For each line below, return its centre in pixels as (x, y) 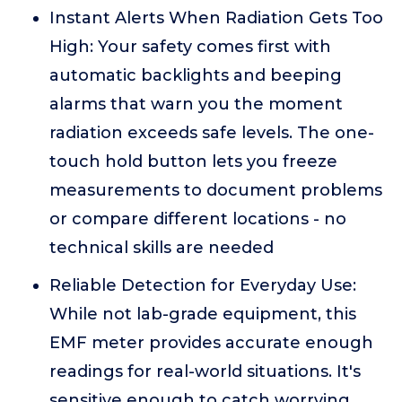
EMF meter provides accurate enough (211, 343)
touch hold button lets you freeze (193, 162)
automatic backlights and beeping (196, 75)
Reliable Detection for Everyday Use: (203, 285)
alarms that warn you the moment (196, 104)
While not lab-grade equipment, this (203, 314)
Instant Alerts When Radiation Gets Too (216, 18)
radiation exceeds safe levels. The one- (212, 133)
